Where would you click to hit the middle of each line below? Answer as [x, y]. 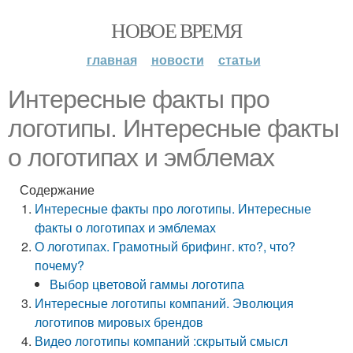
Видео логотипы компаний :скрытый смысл [162, 341]
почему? [60, 265]
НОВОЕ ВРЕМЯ [176, 30]
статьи [239, 59]
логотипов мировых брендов [119, 322]
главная [111, 59]
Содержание [57, 190]
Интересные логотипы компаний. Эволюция [165, 303]
